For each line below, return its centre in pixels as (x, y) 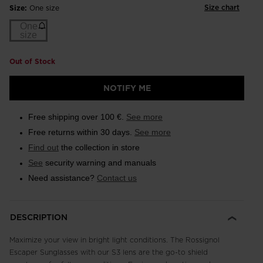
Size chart (222, 8)
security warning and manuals (100, 163)
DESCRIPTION (39, 218)
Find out (43, 148)
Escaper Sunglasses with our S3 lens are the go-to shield (109, 252)
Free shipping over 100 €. (77, 117)
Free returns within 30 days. (81, 132)
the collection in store (99, 148)
